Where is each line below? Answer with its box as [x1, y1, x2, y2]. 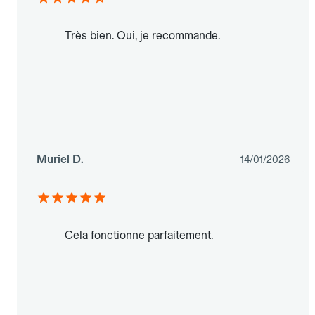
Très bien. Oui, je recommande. [65, 29, 220, 43]
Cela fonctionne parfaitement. [65, 229, 213, 243]
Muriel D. [37, 153, 84, 167]
